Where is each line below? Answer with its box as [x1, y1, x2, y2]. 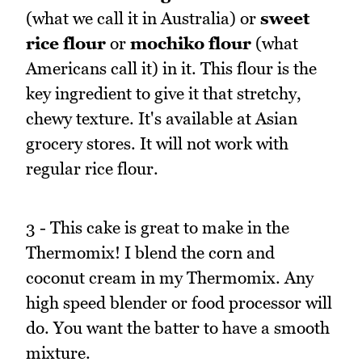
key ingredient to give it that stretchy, [26, 82, 301, 103]
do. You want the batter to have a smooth [26, 317, 330, 338]
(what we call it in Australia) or [26, 7, 260, 28]
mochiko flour [130, 32, 251, 53]
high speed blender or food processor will [26, 292, 332, 313]
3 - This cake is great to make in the [26, 217, 289, 238]
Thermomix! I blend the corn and [26, 242, 275, 263]
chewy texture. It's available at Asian [26, 107, 297, 128]
